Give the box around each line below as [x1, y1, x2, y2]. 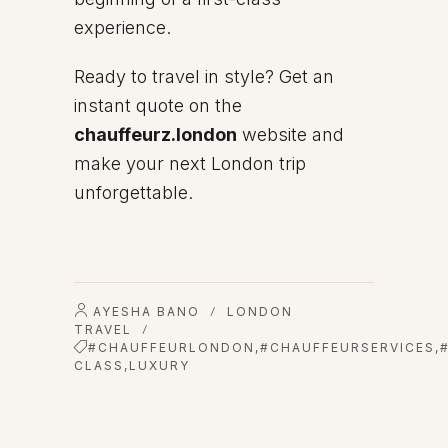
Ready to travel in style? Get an [74, 66, 334, 87]
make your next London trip [74, 153, 306, 174]
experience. [74, 17, 171, 38]
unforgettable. [74, 182, 193, 203]
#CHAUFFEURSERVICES [260, 340, 435, 355]
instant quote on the [74, 95, 242, 116]
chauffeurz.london [74, 124, 237, 145]
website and [237, 124, 344, 145]
